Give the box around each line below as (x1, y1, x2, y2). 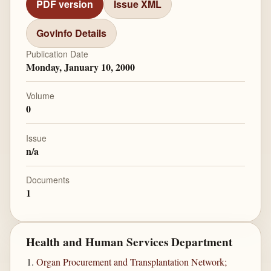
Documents (25, 174, 70, 186)
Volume (25, 90, 54, 102)
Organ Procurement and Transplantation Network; (36, 255, 227, 269)
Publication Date (25, 47, 88, 60)
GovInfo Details (36, 26, 106, 41)
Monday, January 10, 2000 (25, 59, 135, 74)
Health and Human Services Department (25, 233, 232, 250)
